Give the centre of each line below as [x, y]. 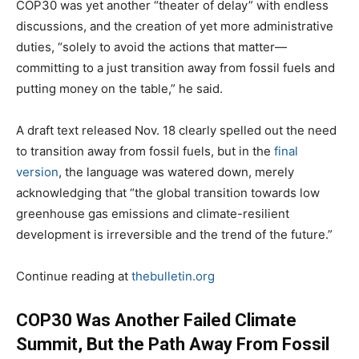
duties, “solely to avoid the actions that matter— [151, 46]
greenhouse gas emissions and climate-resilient [153, 213]
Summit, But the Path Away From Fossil [173, 344]
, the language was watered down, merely [176, 171]
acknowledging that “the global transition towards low [168, 192]
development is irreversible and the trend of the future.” [174, 234]
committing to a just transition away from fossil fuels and [175, 67]
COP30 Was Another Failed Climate [156, 320]
